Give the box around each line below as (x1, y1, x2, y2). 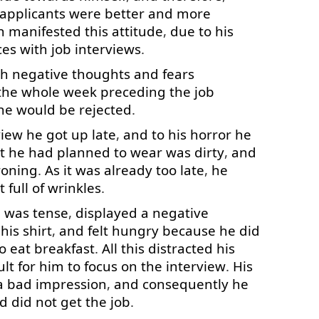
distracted (148, 239, 213, 257)
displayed (75, 204, 137, 221)
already (104, 161, 152, 179)
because (162, 221, 216, 239)
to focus (68, 257, 117, 275)
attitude (112, 22, 163, 40)
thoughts (72, 65, 130, 83)
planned (57, 143, 110, 161)
